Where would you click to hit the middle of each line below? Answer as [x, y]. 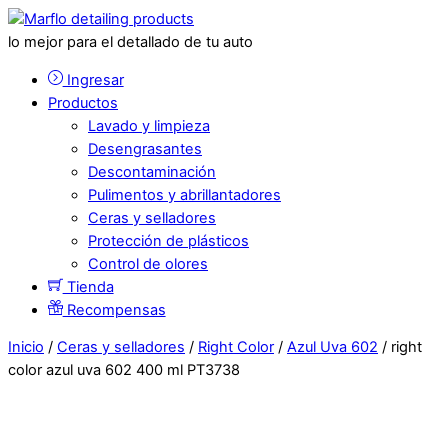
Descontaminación [152, 171]
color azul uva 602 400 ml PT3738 [124, 370]
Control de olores [148, 263]
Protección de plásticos [168, 240]
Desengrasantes [145, 148]
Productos [83, 102]
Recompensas [114, 309]
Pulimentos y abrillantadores [184, 194]
